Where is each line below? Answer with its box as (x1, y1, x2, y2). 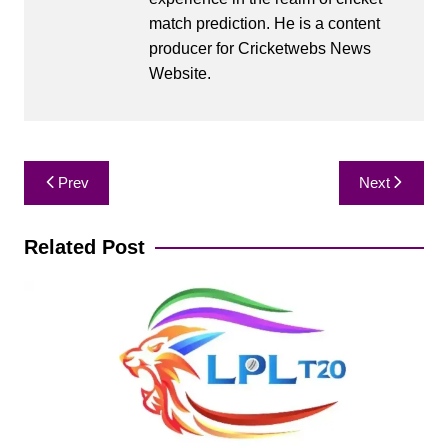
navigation (22, 191, 139, 222)
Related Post (23, 236, 145, 259)
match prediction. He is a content (148, 15, 380, 33)
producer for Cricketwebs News (148, 40, 371, 58)
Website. (148, 65, 211, 83)
